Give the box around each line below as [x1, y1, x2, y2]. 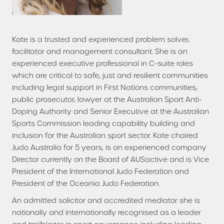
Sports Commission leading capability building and [12, 118, 195, 128]
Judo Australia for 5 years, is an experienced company [12, 142, 206, 152]
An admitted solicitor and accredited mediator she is [12, 195, 200, 205]
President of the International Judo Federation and [12, 166, 189, 176]
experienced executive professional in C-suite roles [12, 58, 193, 68]
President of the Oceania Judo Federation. [12, 178, 159, 188]
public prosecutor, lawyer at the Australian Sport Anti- [12, 94, 202, 104]
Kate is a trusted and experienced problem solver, [12, 34, 189, 44]
